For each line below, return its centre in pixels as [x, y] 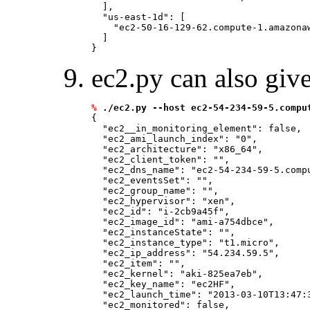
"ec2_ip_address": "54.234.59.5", [188, 253]
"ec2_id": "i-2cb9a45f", [163, 211]
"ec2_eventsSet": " [147, 180]
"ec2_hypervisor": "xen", [166, 201]
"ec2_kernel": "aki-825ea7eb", [180, 274]
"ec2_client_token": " [155, 159]
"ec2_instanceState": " [158, 232]
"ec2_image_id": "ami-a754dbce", [185, 222]
